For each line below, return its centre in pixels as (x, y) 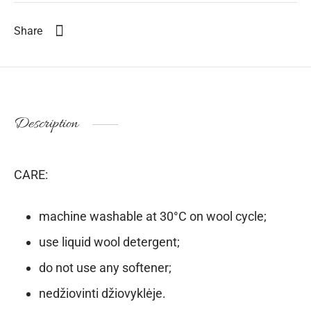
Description (46, 124)
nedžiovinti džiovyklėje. (102, 293)
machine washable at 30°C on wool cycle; (152, 216)
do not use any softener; (105, 267)
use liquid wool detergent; (109, 242)
